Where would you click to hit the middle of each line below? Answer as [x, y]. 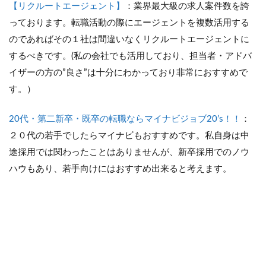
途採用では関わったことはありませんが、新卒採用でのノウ [129, 152]
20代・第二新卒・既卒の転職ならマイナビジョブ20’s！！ [125, 119]
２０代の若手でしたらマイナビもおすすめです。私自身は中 [129, 135]
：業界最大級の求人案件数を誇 [187, 6]
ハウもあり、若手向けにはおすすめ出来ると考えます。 [120, 169]
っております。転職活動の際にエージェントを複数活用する [129, 23]
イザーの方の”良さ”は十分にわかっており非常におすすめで [128, 72]
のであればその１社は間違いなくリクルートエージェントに [129, 39]
